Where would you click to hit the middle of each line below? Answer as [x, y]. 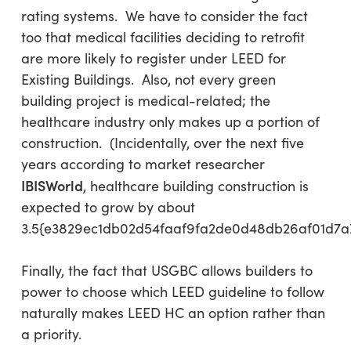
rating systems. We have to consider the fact [164, 16]
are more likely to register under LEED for [153, 58]
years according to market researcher [143, 164]
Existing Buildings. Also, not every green [148, 79]
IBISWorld [52, 185]
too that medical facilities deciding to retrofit [163, 37]
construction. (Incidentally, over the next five [162, 143]
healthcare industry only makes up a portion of [170, 121]
